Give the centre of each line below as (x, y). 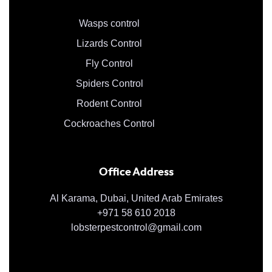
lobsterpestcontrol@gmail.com (136, 227)
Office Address (136, 172)
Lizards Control (109, 43)
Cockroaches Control (109, 123)
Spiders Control (109, 83)
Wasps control (109, 23)
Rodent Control (109, 103)
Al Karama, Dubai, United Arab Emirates (136, 198)
